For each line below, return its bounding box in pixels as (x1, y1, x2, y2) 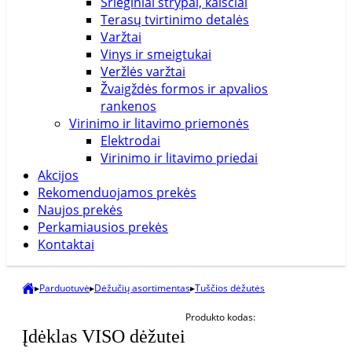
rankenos (101, 97, 156, 115)
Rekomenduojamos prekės (38, 184, 196, 201)
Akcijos (38, 167, 79, 184)
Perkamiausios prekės (38, 218, 168, 236)
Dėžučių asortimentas (94, 281, 190, 295)
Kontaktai (38, 236, 94, 253)
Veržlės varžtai (101, 63, 185, 80)
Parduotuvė (39, 281, 90, 295)
